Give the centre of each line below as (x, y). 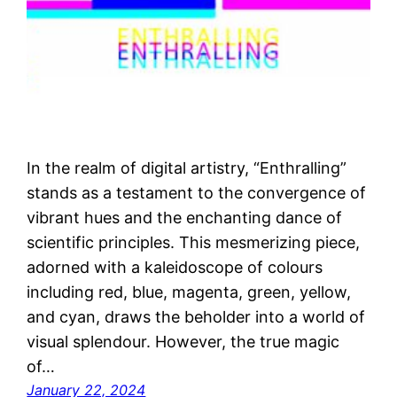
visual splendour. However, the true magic (183, 341)
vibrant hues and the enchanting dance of (185, 217)
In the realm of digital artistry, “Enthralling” (187, 167)
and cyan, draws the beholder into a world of (196, 316)
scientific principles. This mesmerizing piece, (194, 242)
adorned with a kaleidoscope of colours (175, 267)
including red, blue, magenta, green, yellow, (189, 292)
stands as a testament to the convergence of (197, 192)
